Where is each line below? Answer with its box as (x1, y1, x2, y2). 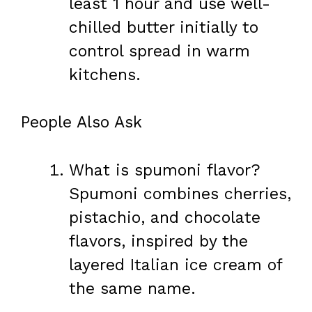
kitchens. (69, 65, 141, 84)
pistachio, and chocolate (69, 208, 260, 227)
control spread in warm (69, 41, 250, 61)
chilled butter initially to (69, 17, 258, 37)
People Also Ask (21, 113, 142, 132)
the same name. (69, 279, 196, 298)
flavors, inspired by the (69, 231, 248, 251)
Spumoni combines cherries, (69, 184, 291, 203)
